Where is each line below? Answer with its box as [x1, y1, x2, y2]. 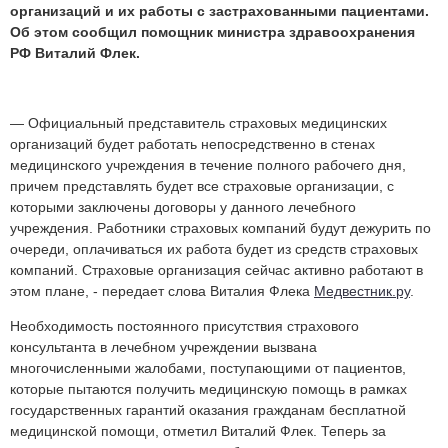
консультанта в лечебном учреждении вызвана [10, 339, 317, 356]
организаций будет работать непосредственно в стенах [10, 136, 375, 153]
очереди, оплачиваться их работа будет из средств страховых [10, 241, 418, 258]
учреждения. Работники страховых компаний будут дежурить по [10, 220, 431, 237]
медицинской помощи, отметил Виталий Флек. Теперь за [10, 423, 386, 440]
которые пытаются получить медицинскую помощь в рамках [10, 381, 407, 398]
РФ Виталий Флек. [10, 45, 140, 62]
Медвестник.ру [314, 283, 410, 300]
